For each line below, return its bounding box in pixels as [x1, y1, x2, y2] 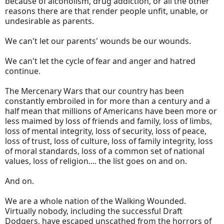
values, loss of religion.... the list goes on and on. [5, 155, 189, 166]
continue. [5, 65, 42, 76]
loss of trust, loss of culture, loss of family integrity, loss [5, 135, 213, 146]
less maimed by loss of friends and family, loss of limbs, [5, 115, 212, 126]
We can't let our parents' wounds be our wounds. [5, 35, 193, 46]
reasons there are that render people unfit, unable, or [5, 5, 208, 16]
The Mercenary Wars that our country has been [5, 85, 184, 96]
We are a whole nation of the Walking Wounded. [5, 195, 188, 206]
